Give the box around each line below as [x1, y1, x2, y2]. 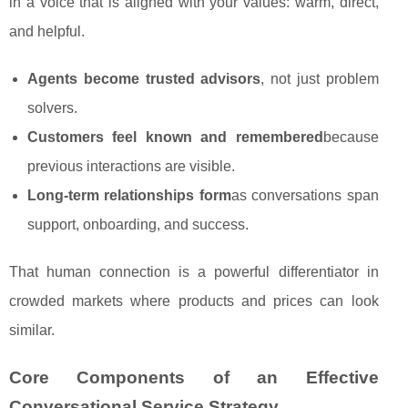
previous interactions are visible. [27, 158, 235, 175]
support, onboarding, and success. [27, 217, 249, 233]
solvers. [27, 100, 77, 117]
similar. [9, 322, 55, 339]
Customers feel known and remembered [27, 129, 323, 146]
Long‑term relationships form [27, 188, 231, 204]
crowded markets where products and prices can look [9, 293, 379, 310]
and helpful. [9, 24, 85, 40]
